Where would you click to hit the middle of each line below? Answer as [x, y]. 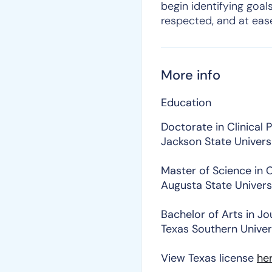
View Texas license [209, 258]
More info [191, 75]
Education [186, 103]
